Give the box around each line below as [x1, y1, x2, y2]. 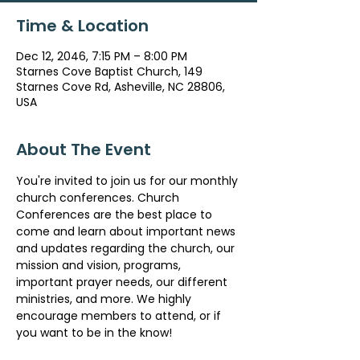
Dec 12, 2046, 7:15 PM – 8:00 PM [16, 48, 187, 64]
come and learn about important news [16, 223, 239, 239]
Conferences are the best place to [16, 207, 215, 223]
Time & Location [16, 14, 149, 37]
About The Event [16, 138, 151, 161]
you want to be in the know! [16, 325, 172, 341]
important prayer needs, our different [16, 274, 231, 290]
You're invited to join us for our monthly [16, 173, 241, 189]
